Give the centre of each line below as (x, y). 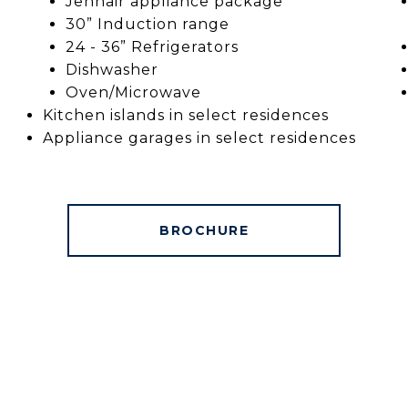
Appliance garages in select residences (200, 138)
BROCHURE (204, 230)
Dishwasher (112, 69)
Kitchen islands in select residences (186, 115)
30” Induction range (148, 24)
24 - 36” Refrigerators (153, 46)
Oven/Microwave (134, 92)
